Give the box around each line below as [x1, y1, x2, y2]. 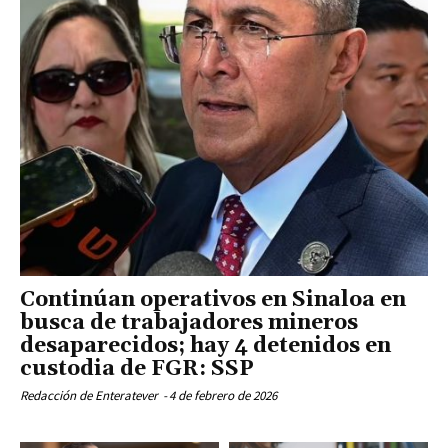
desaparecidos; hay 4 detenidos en [20, 332, 391, 359]
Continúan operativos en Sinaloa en [20, 286, 406, 313]
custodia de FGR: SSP [20, 355, 254, 382]
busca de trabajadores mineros [20, 309, 358, 336]
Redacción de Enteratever [20, 386, 158, 404]
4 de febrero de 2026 [169, 386, 277, 404]
